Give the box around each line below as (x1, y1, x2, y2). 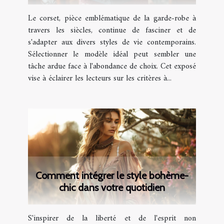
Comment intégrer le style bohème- (35, 169, 188, 182)
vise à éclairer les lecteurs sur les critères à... (28, 71, 171, 86)
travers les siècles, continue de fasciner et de (28, 23, 196, 38)
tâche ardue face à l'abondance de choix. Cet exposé (28, 59, 196, 74)
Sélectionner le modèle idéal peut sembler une (28, 47, 196, 62)
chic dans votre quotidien (59, 181, 165, 194)
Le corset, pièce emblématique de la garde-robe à (28, 11, 196, 26)
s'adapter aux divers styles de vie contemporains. (28, 35, 196, 50)
